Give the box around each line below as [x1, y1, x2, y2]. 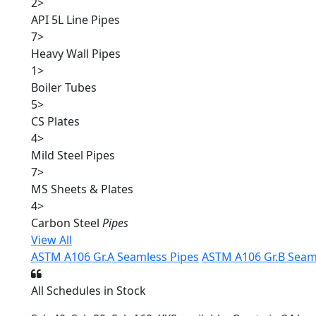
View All [31, 232, 72, 248]
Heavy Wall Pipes [31, 46, 121, 61]
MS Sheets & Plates [31, 181, 133, 197]
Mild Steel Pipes [31, 147, 115, 163]
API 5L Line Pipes [31, 12, 120, 28]
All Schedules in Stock [31, 283, 146, 298]
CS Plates [31, 114, 80, 129]
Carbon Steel [31, 215, 102, 231]
